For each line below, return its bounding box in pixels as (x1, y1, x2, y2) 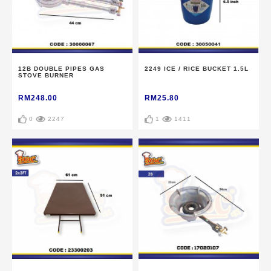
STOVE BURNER (18, 72, 74, 79)
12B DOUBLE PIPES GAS (18, 65, 105, 73)
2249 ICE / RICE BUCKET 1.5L (145, 65, 249, 73)
